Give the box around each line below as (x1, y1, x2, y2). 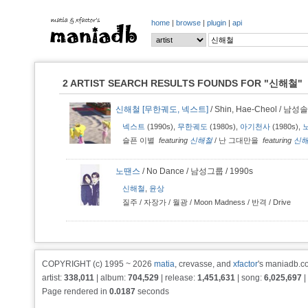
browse (176, 19, 201, 27)
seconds (135, 287, 169, 296)
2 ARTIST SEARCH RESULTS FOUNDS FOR (63, 78, 264, 89)
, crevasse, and (175, 259, 233, 269)
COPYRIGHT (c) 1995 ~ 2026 (42, 259, 154, 269)
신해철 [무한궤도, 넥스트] (115, 104, 208, 114)
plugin (207, 19, 226, 27)
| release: (159, 273, 197, 283)
